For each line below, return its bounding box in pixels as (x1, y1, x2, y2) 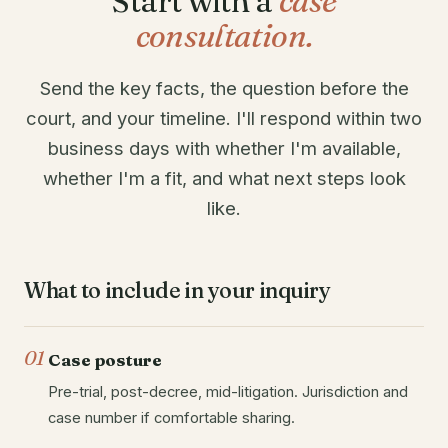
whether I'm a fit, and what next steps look (42, 167, 406, 190)
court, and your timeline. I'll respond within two (26, 107, 422, 130)
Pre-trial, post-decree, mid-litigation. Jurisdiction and (48, 383, 408, 402)
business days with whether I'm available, (47, 137, 401, 160)
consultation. (135, 16, 313, 56)
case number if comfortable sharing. (48, 409, 295, 428)
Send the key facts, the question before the (39, 77, 409, 100)
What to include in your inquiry (24, 277, 331, 305)
